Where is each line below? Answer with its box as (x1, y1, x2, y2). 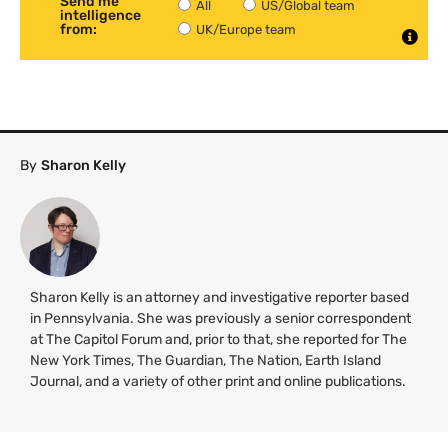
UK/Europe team (196, 22, 297, 38)
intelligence (60, 6, 141, 24)
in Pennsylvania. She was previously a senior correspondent (30, 309, 411, 327)
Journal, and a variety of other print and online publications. (30, 372, 406, 390)
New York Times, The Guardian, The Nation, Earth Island (30, 351, 381, 369)
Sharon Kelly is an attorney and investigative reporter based (30, 288, 409, 306)
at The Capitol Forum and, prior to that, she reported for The (30, 330, 407, 348)
